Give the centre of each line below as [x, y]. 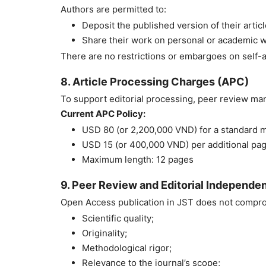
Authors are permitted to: [113, 9]
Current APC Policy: [103, 114]
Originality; [104, 233]
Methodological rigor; [127, 248]
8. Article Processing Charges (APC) [155, 82]
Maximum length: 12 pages [138, 160]
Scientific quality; [118, 218]
